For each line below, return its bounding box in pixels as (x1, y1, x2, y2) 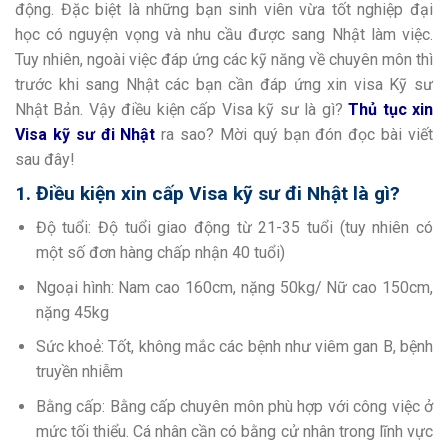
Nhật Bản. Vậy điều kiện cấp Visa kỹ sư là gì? (15, 99, 349, 119)
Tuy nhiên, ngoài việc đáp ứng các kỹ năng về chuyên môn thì (15, 49, 433, 69)
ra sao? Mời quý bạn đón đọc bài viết (155, 124, 434, 144)
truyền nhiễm (35, 362, 127, 382)
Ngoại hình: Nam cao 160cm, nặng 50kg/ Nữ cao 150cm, (35, 277, 433, 297)
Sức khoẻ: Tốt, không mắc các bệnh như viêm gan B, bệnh (35, 337, 433, 357)
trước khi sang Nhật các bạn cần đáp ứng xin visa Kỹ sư (15, 74, 433, 94)
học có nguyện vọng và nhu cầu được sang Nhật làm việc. (15, 24, 433, 44)
